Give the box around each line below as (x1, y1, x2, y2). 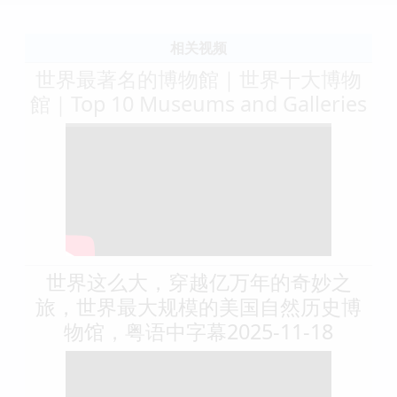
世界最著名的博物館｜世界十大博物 (35, 64, 362, 93)
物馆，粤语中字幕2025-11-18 (64, 316, 333, 346)
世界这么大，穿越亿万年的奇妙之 (45, 267, 352, 296)
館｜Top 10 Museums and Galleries (30, 89, 367, 118)
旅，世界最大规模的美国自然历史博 (35, 292, 362, 321)
